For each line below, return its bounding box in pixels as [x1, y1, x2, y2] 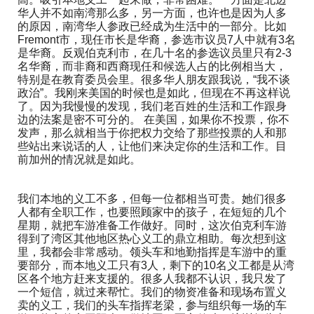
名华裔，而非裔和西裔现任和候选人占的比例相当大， [18, 60, 287, 73]
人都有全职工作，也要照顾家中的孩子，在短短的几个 [18, 206, 287, 219]
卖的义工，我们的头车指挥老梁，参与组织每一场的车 [18, 299, 287, 312]
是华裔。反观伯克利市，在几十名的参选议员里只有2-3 [18, 47, 292, 60]
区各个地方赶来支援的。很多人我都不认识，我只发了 [18, 273, 287, 285]
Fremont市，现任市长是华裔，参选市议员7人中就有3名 [18, 34, 296, 46]
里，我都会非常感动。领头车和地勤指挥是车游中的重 [18, 246, 287, 259]
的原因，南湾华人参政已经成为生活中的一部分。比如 [18, 20, 287, 33]
